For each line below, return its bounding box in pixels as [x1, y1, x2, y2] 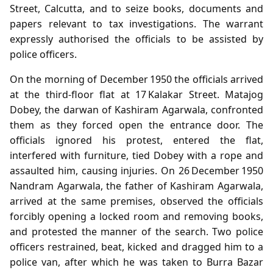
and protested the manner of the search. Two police [10, 224, 263, 238]
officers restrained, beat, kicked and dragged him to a [10, 239, 263, 253]
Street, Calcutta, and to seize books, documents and [10, 1, 263, 15]
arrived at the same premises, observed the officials [10, 194, 263, 208]
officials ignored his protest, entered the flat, [10, 133, 263, 147]
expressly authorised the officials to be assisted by [10, 32, 263, 46]
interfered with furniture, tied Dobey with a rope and [10, 148, 263, 162]
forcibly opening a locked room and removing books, [10, 209, 263, 223]
